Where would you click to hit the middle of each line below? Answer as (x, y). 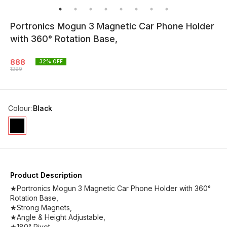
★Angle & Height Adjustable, (58, 217)
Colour (19, 108)
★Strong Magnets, (41, 207)
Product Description (46, 175)
